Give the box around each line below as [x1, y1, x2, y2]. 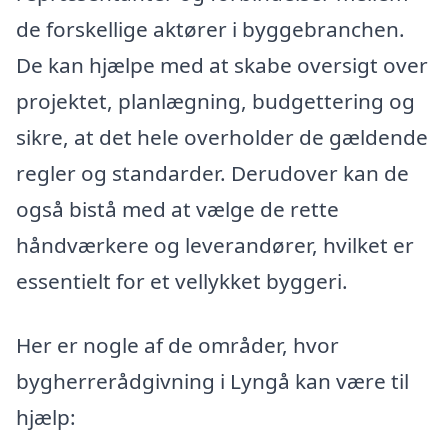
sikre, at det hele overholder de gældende [16, 123, 428, 152]
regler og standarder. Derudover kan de [16, 159, 409, 188]
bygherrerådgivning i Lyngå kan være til [16, 366, 409, 395]
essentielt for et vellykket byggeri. [16, 267, 348, 296]
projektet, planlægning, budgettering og [16, 87, 415, 116]
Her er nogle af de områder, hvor [16, 330, 339, 359]
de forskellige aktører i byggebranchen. [16, 15, 405, 44]
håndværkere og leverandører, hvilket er [16, 231, 414, 260]
